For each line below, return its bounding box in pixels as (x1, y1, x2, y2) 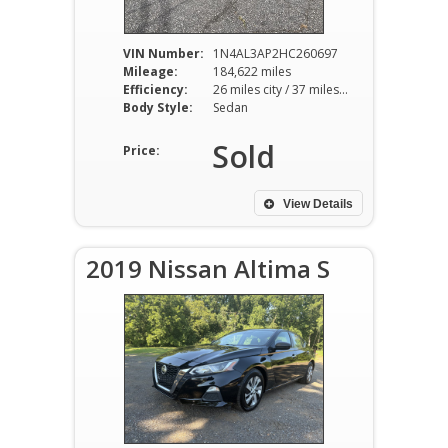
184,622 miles (213, 63, 291, 80)
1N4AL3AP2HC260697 (213, 45, 338, 62)
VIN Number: (123, 45, 204, 62)
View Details (280, 197, 353, 211)
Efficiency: (123, 81, 188, 98)
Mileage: (123, 63, 178, 80)
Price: (123, 142, 160, 159)
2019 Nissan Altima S (86, 252, 330, 285)
